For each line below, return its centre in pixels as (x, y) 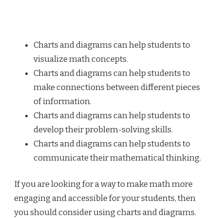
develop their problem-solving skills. (103, 129)
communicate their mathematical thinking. (117, 158)
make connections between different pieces (117, 87)
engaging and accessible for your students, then (105, 199)
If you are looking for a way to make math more (103, 184)
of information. (63, 101)
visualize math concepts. (81, 59)
